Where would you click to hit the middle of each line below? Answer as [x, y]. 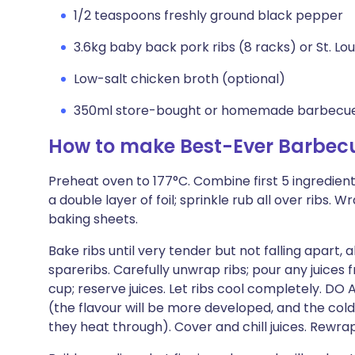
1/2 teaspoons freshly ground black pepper [208, 15]
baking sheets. [93, 219]
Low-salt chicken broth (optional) [179, 79]
